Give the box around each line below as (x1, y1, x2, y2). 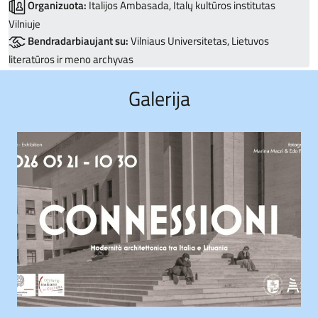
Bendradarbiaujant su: (28, 33, 128, 50)
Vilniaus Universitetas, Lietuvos (128, 33, 269, 50)
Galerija (128, 83, 190, 114)
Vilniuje (9, 16, 40, 33)
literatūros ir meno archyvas (9, 51, 133, 68)
